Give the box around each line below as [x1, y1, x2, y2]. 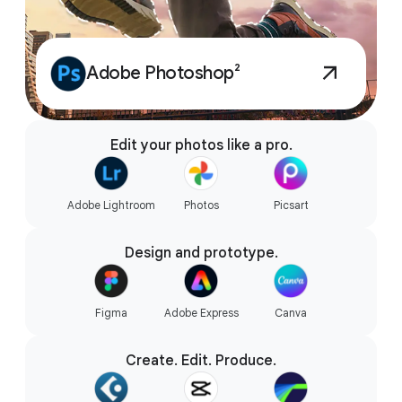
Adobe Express [163, 306, 239, 320]
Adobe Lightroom [67, 198, 155, 213]
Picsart [273, 198, 309, 213]
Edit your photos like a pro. [109, 136, 293, 155]
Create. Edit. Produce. [126, 352, 276, 371]
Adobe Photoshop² [86, 62, 240, 85]
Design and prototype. [124, 244, 278, 263]
